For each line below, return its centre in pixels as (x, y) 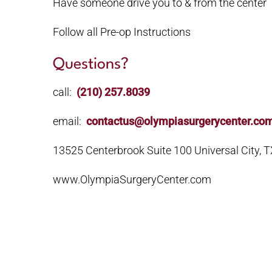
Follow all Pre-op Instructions (122, 32)
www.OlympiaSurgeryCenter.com (132, 179)
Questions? (91, 64)
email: (70, 121)
